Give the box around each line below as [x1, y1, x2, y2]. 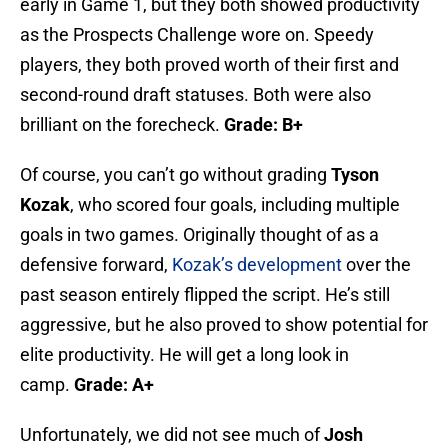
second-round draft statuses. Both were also [20, 84, 371, 106]
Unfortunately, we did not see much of [20, 424, 324, 446]
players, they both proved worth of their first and [20, 54, 399, 76]
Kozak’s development [172, 254, 342, 276]
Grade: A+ [74, 374, 154, 396]
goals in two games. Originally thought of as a [20, 224, 379, 246]
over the [342, 254, 411, 276]
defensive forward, [20, 254, 172, 276]
